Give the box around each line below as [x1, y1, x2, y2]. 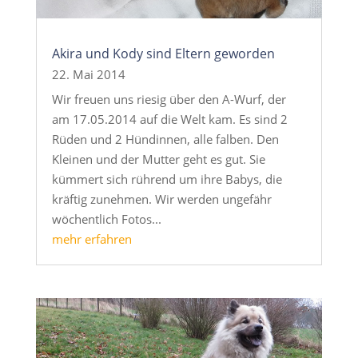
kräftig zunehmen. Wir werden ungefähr [51, 190, 272, 207]
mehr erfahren [51, 230, 132, 247]
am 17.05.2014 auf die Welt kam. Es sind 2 [51, 110, 288, 127]
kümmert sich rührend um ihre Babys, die [51, 170, 282, 187]
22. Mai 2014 [51, 66, 125, 82]
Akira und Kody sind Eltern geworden [51, 44, 275, 62]
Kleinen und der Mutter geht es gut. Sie [51, 150, 265, 167]
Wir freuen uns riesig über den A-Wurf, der [51, 90, 286, 107]
